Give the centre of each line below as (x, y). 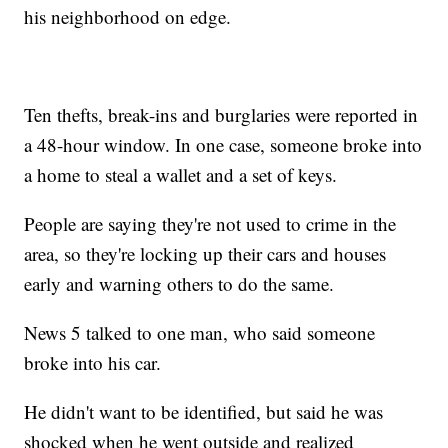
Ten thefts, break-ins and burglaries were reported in (221, 115)
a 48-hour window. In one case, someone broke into (223, 145)
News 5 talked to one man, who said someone (200, 333)
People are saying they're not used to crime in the (210, 224)
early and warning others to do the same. (182, 284)
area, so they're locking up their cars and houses (205, 254)
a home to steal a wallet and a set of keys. (181, 175)
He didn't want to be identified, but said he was (204, 412)
